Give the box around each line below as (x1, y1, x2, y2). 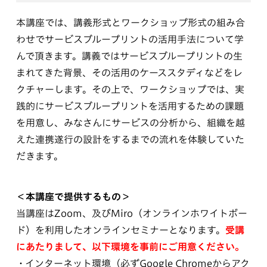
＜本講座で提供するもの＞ (15, 192, 131, 202)
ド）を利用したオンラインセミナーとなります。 (15, 225, 225, 235)
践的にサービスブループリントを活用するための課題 (15, 101, 244, 111)
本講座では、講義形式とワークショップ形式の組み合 (15, 18, 245, 28)
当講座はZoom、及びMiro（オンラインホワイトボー (15, 209, 247, 219)
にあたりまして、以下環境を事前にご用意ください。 (15, 242, 244, 252)
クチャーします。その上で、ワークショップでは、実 (15, 85, 244, 95)
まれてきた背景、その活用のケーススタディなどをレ (15, 68, 243, 78)
